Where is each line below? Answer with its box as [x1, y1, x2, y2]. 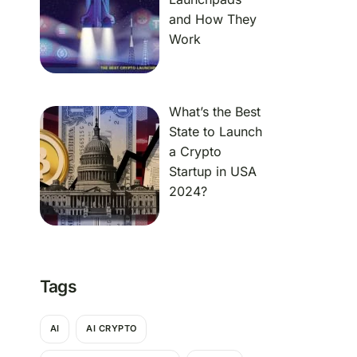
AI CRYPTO [86, 323, 137, 335]
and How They [168, 11, 257, 27]
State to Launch [168, 123, 262, 139]
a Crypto [168, 143, 222, 159]
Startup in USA [168, 163, 257, 179]
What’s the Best [168, 103, 261, 120]
